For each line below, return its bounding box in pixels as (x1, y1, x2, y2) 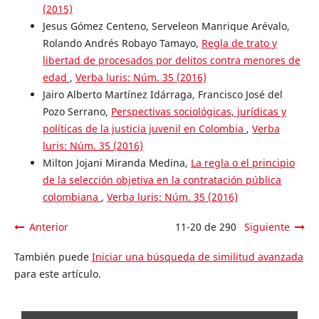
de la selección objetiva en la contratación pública (42, 172, 281, 187)
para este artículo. (14, 266, 101, 281)
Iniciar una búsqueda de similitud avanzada (91, 249, 303, 263)
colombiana (42, 189, 101, 204)
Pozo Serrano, (42, 104, 111, 118)
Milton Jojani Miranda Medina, (42, 155, 191, 169)
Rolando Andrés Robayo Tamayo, (42, 36, 202, 50)
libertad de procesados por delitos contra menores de (42, 53, 300, 67)
